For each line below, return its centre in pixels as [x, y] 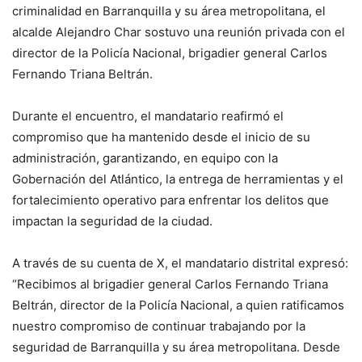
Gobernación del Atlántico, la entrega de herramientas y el [178, 179]
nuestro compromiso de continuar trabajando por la [159, 326]
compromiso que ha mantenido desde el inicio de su [161, 137]
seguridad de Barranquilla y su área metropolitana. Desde [176, 347]
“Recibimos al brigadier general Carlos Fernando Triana [170, 284]
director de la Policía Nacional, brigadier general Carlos [170, 53]
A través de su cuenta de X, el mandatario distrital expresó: [180, 263]
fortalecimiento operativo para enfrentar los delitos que [170, 200]
